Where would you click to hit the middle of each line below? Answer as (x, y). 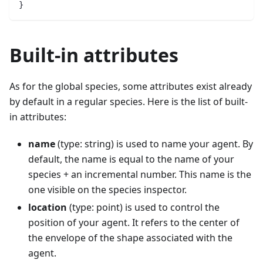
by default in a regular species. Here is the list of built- (129, 102)
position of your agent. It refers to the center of (134, 223)
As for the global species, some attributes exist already (131, 87)
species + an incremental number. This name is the (140, 175)
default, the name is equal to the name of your (131, 159)
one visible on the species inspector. (107, 190)
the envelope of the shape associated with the (130, 238)
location (48, 208)
